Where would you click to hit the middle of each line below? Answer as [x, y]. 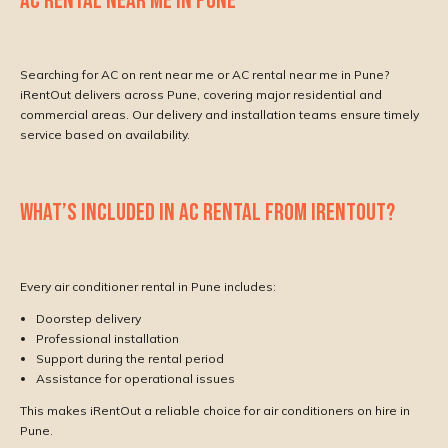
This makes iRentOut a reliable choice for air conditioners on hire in [215, 410]
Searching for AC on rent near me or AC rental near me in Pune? [204, 74]
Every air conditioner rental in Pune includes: [148, 286]
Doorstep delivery [88, 318]
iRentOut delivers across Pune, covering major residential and [201, 94]
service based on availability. [105, 134]
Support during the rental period [130, 358]
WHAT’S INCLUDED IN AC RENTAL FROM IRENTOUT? [207, 212]
